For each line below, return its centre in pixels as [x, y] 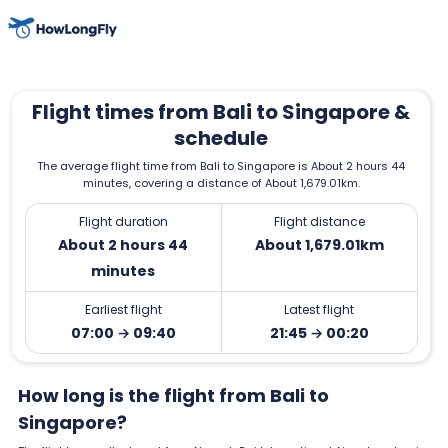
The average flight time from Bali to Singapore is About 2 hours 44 [221, 165]
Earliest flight [123, 309]
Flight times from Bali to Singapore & [221, 111]
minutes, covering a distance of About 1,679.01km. [221, 182]
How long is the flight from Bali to [173, 395]
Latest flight [319, 309]
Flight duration [123, 221]
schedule [221, 137]
